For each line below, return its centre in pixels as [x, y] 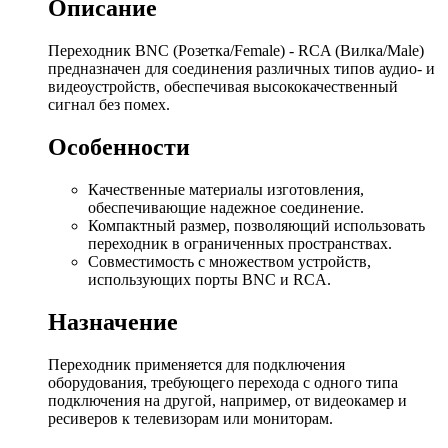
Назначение [113, 321]
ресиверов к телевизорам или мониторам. [190, 418]
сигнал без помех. [109, 105]
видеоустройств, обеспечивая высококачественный [223, 87]
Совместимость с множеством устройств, [229, 261]
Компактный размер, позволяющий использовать [256, 225]
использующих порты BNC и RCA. [209, 279]
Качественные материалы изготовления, [226, 189]
